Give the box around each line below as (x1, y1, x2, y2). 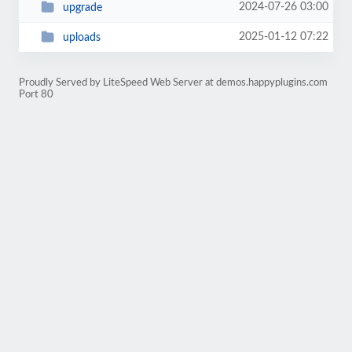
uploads (62, 31, 101, 43)
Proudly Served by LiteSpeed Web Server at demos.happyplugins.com (19, 78, 328, 87)
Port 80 (19, 90, 53, 99)
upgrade (62, 2, 102, 13)
